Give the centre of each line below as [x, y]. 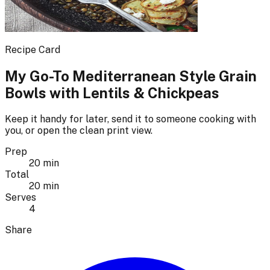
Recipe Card [33, 50]
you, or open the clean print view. [79, 131]
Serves [20, 198]
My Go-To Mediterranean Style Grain [131, 76]
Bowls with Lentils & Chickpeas [112, 93]
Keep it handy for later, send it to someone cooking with [130, 119]
